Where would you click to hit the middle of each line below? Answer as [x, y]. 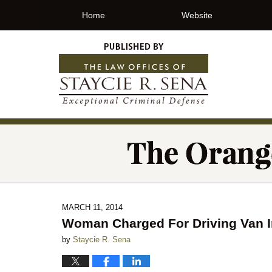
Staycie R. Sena [102, 240]
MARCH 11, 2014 [92, 207]
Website [197, 15]
